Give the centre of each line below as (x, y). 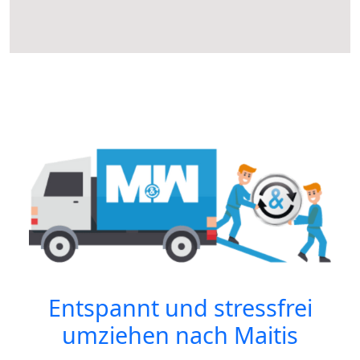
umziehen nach (148, 335)
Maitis (266, 335)
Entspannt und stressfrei (180, 308)
